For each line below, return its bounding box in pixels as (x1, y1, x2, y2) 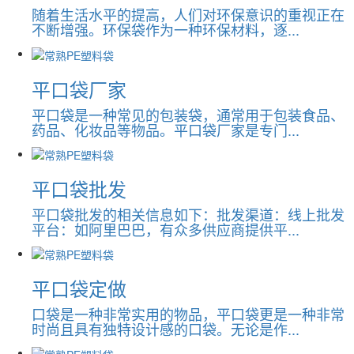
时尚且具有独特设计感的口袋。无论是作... (32, 318, 299, 340)
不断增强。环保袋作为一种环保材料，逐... (32, 19, 299, 40)
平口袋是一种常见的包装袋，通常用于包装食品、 (32, 104, 345, 125)
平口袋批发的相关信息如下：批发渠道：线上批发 (32, 203, 345, 224)
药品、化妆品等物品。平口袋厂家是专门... (32, 119, 299, 140)
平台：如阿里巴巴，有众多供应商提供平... (32, 218, 299, 239)
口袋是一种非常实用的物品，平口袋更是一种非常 (32, 303, 345, 325)
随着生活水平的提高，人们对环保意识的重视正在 (32, 4, 345, 25)
